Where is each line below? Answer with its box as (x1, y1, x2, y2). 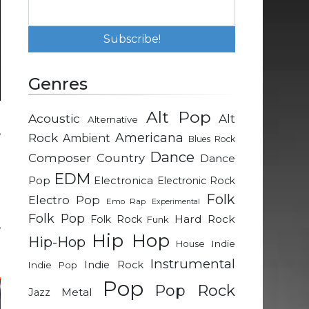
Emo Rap (106, 197, 146, 207)
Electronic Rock (157, 175, 235, 188)
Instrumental (150, 256, 235, 272)
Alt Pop (146, 108, 211, 128)
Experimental (152, 197, 201, 207)
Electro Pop (28, 193, 100, 208)
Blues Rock (188, 134, 235, 145)
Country (96, 151, 145, 166)
